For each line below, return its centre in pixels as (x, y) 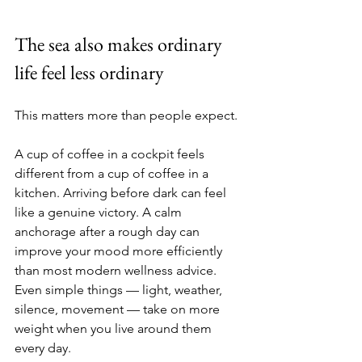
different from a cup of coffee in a (113, 173)
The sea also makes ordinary (120, 44)
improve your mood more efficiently (120, 250)
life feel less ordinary (89, 72)
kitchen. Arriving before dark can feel (122, 192)
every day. (43, 347)
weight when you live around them (115, 328)
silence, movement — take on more (119, 309)
